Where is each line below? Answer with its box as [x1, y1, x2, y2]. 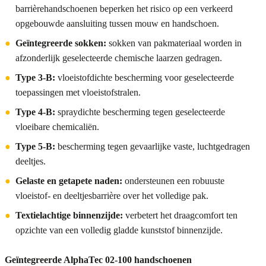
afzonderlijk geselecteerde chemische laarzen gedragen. [15, 53, 222, 64]
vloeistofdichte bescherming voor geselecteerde [55, 72, 234, 83]
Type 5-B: [15, 141, 55, 152]
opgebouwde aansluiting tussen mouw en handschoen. [15, 18, 219, 29]
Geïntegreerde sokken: [15, 38, 106, 49]
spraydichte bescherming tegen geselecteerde [55, 107, 225, 118]
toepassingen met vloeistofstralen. [15, 87, 141, 98]
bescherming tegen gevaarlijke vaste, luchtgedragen [55, 141, 250, 152]
